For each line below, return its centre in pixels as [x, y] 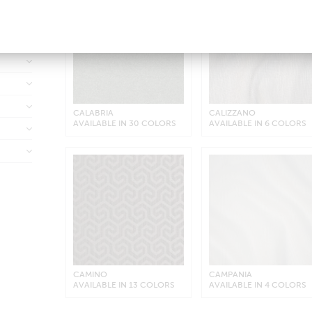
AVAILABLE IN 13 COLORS [124, 285]
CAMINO [90, 275]
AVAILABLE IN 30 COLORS [124, 123]
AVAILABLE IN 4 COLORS [258, 285]
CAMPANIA [231, 275]
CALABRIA [93, 112]
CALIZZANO [233, 112]
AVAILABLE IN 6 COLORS [258, 123]
